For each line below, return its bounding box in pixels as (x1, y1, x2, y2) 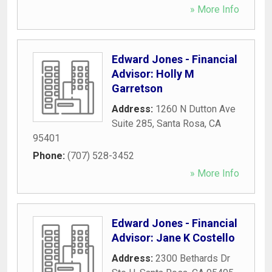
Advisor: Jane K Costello (112, 231, 235, 244)
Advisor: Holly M (112, 67, 194, 80)
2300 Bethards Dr (155, 252, 230, 264)
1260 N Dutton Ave (155, 103, 236, 115)
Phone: (33, 149, 67, 161)
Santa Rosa (157, 117, 205, 129)
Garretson (112, 81, 163, 95)
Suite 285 (112, 117, 152, 129)
